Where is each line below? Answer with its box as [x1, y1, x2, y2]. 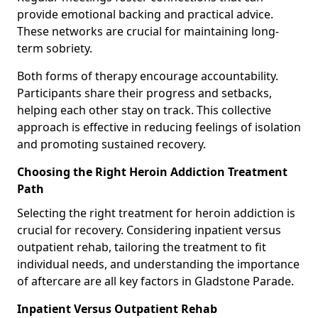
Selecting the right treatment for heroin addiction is [17, 204, 295, 221]
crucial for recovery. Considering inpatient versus [17, 221, 281, 238]
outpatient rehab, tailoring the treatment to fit [17, 238, 266, 255]
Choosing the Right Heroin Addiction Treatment [17, 163, 287, 180]
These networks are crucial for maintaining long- [17, 23, 279, 39]
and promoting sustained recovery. [17, 136, 206, 152]
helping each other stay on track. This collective [17, 102, 271, 118]
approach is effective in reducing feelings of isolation [17, 119, 301, 135]
